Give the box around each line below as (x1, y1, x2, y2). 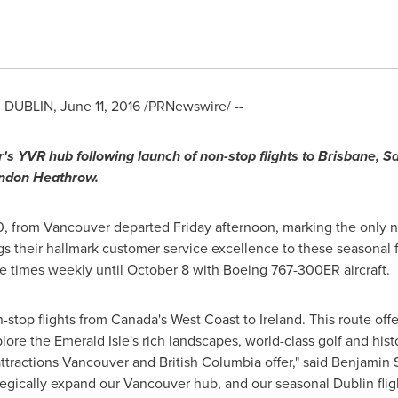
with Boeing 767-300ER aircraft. (188, 259, 390, 280)
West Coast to (166, 309, 259, 330)
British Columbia (158, 352, 261, 372)
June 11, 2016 (60, 96, 140, 116)
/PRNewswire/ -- (139, 96, 243, 116)
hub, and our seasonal (189, 373, 333, 394)
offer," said (260, 352, 331, 372)
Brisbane (317, 146, 376, 166)
